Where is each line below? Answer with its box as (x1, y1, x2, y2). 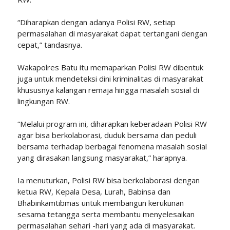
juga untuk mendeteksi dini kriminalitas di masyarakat (17, 73, 203, 84)
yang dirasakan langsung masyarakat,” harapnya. (17, 152, 187, 163)
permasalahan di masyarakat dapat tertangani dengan (17, 28, 207, 39)
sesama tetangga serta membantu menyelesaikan (17, 208, 195, 219)
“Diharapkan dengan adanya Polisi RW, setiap (17, 16, 176, 27)
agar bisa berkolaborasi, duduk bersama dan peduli (17, 129, 197, 140)
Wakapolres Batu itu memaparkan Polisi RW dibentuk (17, 62, 203, 72)
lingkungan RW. (17, 95, 70, 106)
